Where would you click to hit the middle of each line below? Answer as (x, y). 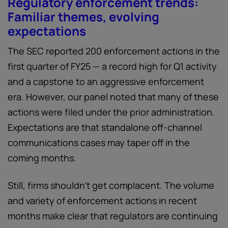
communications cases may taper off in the (99, 142)
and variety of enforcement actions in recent (102, 201)
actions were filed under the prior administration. (111, 112)
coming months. (42, 158)
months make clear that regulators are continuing (113, 216)
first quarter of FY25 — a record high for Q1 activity (112, 66)
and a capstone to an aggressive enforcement (106, 81)
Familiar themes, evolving (83, 17)
